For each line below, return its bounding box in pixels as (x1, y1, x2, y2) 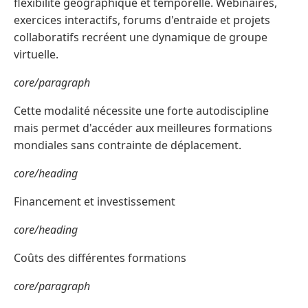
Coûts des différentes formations (14, 250, 186, 266)
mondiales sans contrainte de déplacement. (14, 137, 241, 153)
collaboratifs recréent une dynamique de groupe (14, 30, 267, 45)
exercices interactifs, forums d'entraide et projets (14, 12, 270, 28)
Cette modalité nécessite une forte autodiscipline (14, 103, 269, 119)
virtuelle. (14, 47, 58, 63)
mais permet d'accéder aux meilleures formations (14, 120, 272, 136)
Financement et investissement (14, 194, 175, 210)
